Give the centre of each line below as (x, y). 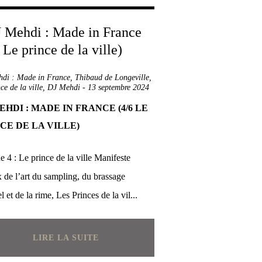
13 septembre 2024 (118, 87)
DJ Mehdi (64, 87)
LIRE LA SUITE (65, 238)
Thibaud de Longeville (112, 77)
